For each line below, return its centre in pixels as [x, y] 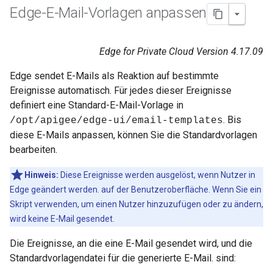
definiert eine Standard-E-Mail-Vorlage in [97, 105]
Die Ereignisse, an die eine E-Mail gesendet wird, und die [131, 243]
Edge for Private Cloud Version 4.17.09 [181, 51]
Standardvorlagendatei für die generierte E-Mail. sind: [123, 258]
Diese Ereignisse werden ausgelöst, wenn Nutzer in [157, 175]
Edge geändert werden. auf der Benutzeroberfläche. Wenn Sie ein [136, 190]
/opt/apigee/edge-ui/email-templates [116, 121]
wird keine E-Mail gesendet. [62, 219]
